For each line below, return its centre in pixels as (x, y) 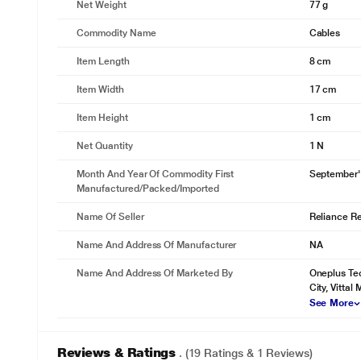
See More (332, 303)
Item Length (103, 61)
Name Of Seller (110, 217)
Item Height (102, 118)
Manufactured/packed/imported (148, 189)
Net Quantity (105, 146)
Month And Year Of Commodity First (156, 174)
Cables (325, 33)
